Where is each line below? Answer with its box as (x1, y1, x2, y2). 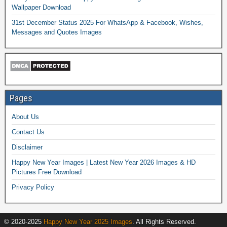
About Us (12, 112, 39, 121)
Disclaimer (12, 143, 43, 151)
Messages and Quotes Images (12, 28, 102, 36)
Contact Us (12, 128, 45, 136)
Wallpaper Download (12, 3, 71, 11)
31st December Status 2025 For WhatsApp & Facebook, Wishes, (12, 18, 203, 26)
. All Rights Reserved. (132, 217, 196, 225)
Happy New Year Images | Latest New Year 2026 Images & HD (12, 158, 196, 166)
